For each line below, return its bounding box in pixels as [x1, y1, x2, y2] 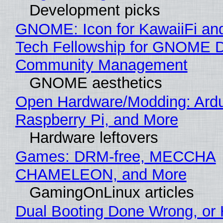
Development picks [29, 1, 160, 19]
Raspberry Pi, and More [15, 111, 178, 129]
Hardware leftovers [29, 129, 158, 147]
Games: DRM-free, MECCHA [15, 148, 216, 166]
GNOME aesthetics [29, 74, 162, 92]
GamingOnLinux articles [29, 184, 194, 202]
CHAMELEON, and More [15, 166, 187, 184]
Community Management [15, 56, 188, 74]
